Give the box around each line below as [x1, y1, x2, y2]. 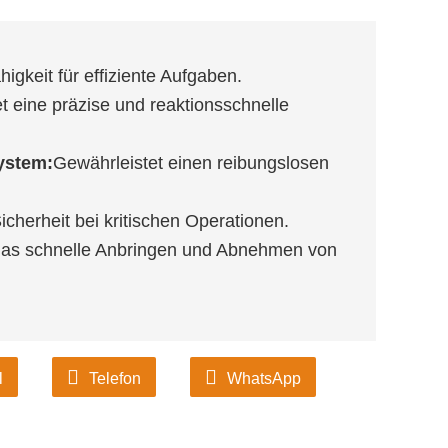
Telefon [89, 370, 141, 387]
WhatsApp [227, 370, 301, 387]
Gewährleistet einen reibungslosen [53, 153, 329, 173]
